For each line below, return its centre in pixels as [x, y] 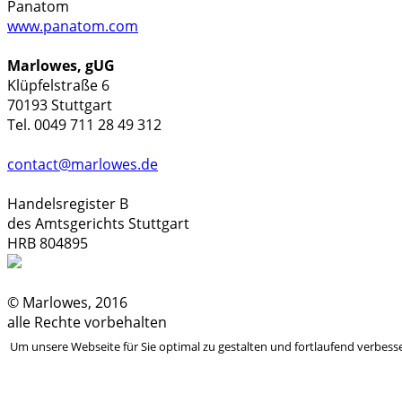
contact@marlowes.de [83, 165]
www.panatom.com [73, 26]
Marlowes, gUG [61, 66]
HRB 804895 [48, 244]
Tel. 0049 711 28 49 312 [84, 125]
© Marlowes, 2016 [67, 303]
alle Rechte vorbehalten [87, 323]
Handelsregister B [68, 204]
